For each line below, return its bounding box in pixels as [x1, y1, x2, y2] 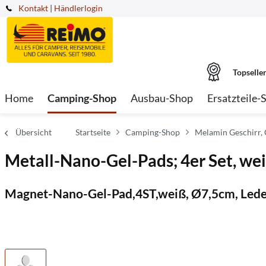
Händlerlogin [54, 3, 103, 13]
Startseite [75, 127, 110, 137]
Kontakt [18, 3, 48, 13]
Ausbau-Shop [131, 91, 193, 104]
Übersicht [15, 127, 52, 137]
